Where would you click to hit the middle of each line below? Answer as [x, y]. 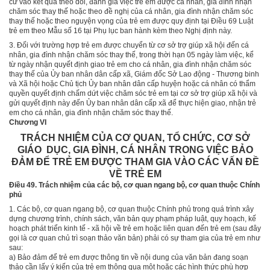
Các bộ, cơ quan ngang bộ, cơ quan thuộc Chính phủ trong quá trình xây [135, 209]
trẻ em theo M [31, 30]
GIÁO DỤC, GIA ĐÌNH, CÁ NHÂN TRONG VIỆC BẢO [135, 149]
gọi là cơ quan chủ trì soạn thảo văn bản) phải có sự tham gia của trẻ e [124, 238]
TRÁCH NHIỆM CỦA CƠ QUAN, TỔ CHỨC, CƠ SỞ [135, 137]
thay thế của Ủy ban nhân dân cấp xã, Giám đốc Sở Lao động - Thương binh [134, 74]
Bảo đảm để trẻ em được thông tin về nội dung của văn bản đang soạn [133, 257]
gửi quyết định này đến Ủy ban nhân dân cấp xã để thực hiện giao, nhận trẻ [133, 103]
